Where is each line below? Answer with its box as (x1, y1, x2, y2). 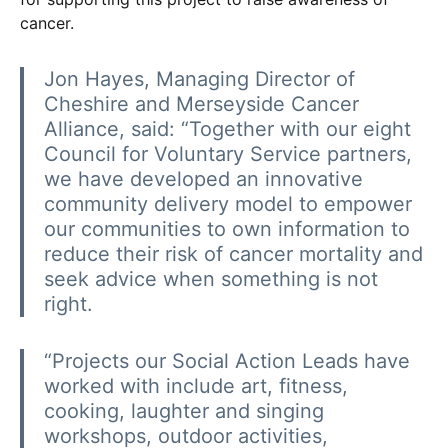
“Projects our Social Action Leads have (44, 349, 410, 373)
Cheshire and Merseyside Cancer (44, 92, 359, 116)
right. (44, 292, 93, 316)
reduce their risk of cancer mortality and (44, 242, 423, 266)
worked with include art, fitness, (44, 374, 348, 398)
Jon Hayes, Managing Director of (44, 67, 355, 91)
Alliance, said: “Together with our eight (44, 117, 411, 141)
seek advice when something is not (44, 267, 378, 291)
